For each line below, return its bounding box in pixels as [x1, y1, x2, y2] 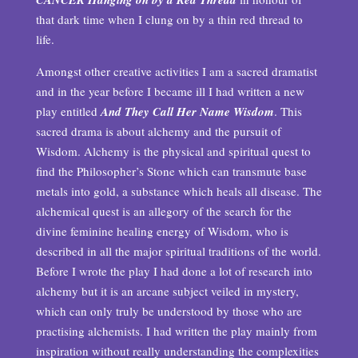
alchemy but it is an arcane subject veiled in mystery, [35, 283, 299, 299]
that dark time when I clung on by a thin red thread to [35, 11, 303, 27]
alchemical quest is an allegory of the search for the [35, 203, 292, 219]
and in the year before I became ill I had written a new [35, 83, 304, 99]
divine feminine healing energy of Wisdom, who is [35, 223, 288, 239]
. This [273, 103, 302, 119]
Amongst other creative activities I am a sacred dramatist [35, 63, 317, 79]
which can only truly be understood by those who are [35, 303, 302, 319]
